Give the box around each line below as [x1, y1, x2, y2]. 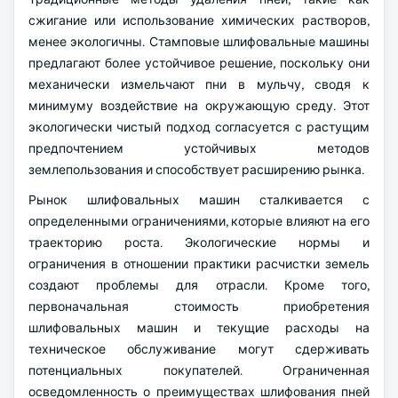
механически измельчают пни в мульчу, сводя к [28, 76, 370, 92]
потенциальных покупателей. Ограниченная [28, 362, 370, 378]
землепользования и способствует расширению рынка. [28, 162, 364, 178]
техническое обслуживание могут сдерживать [28, 341, 370, 357]
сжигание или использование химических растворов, [28, 12, 370, 28]
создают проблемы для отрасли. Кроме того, [28, 277, 370, 293]
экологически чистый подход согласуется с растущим [28, 119, 370, 135]
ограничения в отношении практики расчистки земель [28, 256, 370, 272]
